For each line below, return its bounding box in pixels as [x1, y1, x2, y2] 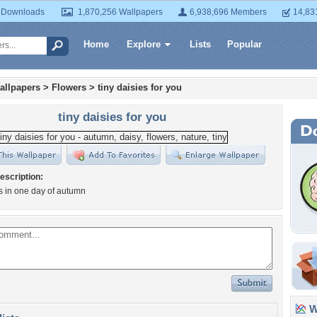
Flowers [52, 82, 86, 93]
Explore [127, 39, 161, 50]
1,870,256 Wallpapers [78, 7, 163, 17]
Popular [227, 39, 262, 50]
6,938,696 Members [190, 7, 267, 17]
